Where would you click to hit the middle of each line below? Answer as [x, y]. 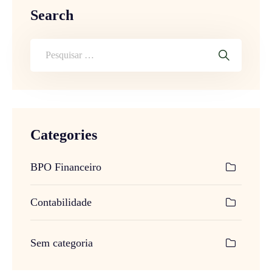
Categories [64, 134]
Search [52, 15]
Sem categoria [62, 243]
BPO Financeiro [66, 167]
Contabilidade [61, 202]
